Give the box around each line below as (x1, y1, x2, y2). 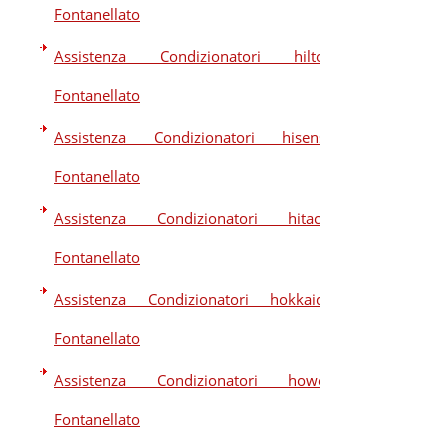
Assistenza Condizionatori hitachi (54, 208, 334, 228)
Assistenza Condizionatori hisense (54, 127, 334, 147)
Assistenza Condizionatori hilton (54, 46, 334, 66)
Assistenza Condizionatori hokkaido (54, 289, 334, 309)
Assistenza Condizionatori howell (54, 370, 334, 390)
